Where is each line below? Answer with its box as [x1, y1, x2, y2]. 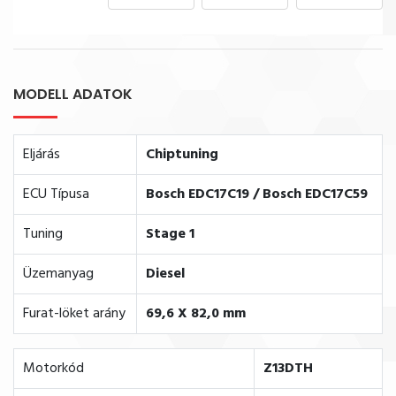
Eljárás [23, 143, 60, 167]
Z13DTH [263, 357, 313, 381]
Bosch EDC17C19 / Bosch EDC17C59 [146, 183, 368, 207]
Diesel [146, 263, 185, 286]
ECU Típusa [23, 183, 89, 207]
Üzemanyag [23, 263, 94, 286]
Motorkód [23, 357, 84, 381]
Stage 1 [146, 223, 194, 247]
